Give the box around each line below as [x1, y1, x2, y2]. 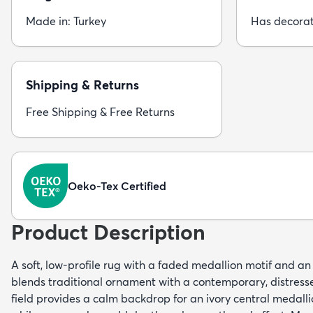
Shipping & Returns [26, 76, 139, 93]
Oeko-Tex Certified [68, 178, 166, 193]
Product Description [11, 219, 205, 245]
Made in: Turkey [26, 13, 106, 28]
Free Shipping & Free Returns [26, 104, 175, 119]
